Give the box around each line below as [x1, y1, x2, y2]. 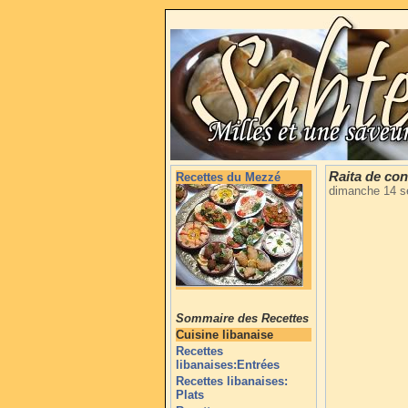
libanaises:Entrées [176, 358, 280, 372]
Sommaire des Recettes [176, 311, 309, 325]
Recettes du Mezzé [176, 170, 280, 184]
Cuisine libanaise [176, 328, 273, 342]
